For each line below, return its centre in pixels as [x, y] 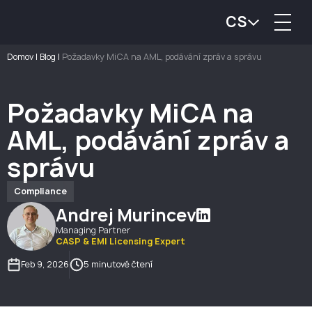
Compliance [40, 191]
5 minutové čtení [118, 264]
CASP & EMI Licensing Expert [120, 241]
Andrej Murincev [126, 215]
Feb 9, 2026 [45, 264]
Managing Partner [93, 230]
